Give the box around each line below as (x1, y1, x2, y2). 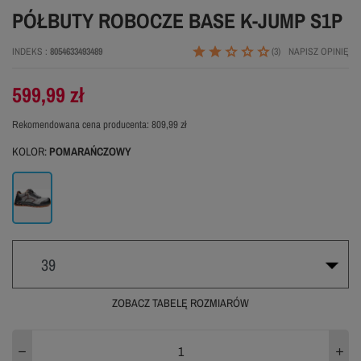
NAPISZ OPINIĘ (288, 45, 349, 59)
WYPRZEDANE (140, 322, 215, 341)
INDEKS (12, 45, 45, 59)
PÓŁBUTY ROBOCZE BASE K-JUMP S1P (12, 6, 342, 35)
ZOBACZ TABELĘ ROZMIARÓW (112, 296, 249, 311)
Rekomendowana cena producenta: (12, 118, 151, 132)
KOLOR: (12, 144, 49, 160)
